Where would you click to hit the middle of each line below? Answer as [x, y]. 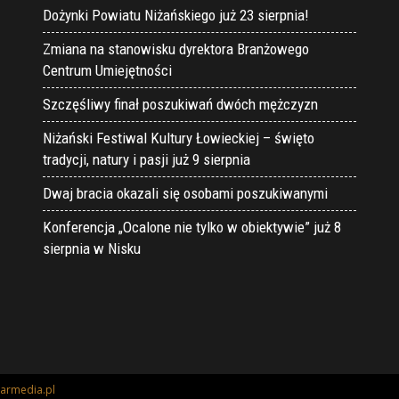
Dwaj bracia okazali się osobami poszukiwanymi [185, 194]
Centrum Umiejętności [107, 71]
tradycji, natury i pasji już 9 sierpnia [147, 160]
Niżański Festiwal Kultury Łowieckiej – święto [179, 138]
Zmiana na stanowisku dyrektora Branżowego [176, 49]
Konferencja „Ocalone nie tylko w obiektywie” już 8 [192, 228]
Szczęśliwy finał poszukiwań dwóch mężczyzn [180, 105]
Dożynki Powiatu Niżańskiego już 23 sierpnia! [176, 16]
